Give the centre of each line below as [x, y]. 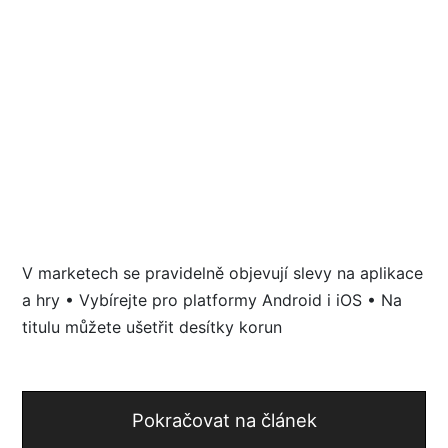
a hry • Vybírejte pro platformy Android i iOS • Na [212, 299]
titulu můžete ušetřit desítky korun [152, 326]
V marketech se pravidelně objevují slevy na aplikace [222, 272]
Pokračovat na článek [224, 419]
